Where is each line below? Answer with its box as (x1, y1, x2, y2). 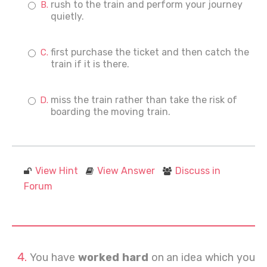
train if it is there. (51, 58, 129, 70)
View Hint (35, 165, 78, 176)
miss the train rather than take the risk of (51, 94, 237, 105)
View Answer (97, 165, 155, 176)
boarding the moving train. (51, 106, 170, 117)
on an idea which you (148, 251, 255, 264)
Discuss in (175, 165, 221, 176)
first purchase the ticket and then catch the (51, 46, 249, 58)
